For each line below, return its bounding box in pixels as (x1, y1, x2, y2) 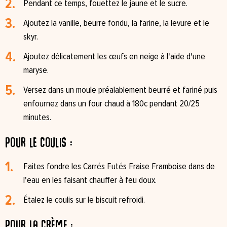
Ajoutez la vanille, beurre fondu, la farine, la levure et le (23, 19, 209, 28)
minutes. (23, 113, 51, 122)
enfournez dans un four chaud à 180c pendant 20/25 (23, 99, 200, 108)
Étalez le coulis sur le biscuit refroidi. (23, 196, 145, 205)
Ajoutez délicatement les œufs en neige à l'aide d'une (23, 52, 205, 61)
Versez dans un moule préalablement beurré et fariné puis (23, 86, 217, 95)
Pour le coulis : (5, 134, 72, 150)
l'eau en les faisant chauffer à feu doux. (23, 176, 157, 185)
